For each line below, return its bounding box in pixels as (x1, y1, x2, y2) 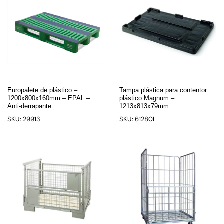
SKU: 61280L (119, 115, 156, 123)
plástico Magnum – (119, 94, 174, 102)
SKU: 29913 (7, 115, 40, 123)
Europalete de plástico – (7, 86, 77, 94)
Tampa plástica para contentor (119, 86, 207, 94)
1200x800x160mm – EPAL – (7, 94, 90, 102)
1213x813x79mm (119, 102, 169, 110)
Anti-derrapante (7, 102, 51, 110)
